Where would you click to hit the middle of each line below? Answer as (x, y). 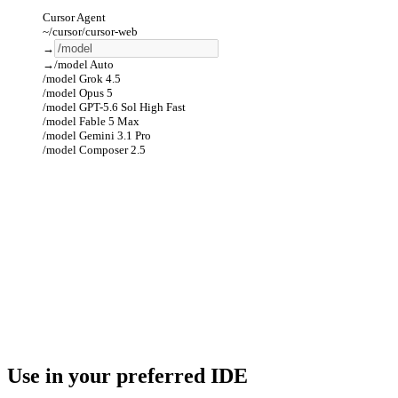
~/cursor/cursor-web (90, 32)
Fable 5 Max (109, 122)
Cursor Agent (74, 18)
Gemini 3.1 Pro (115, 136)
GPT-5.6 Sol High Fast (132, 107)
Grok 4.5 (100, 79)
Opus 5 (96, 93)
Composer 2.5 (112, 150)
